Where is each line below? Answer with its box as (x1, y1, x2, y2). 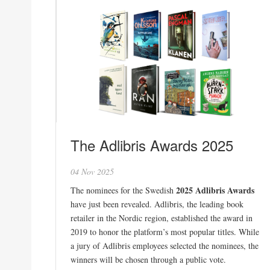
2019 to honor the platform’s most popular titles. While (71, 225, 259, 237)
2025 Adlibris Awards (176, 183, 254, 196)
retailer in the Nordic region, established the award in (71, 212, 253, 224)
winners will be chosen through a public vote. (71, 253, 226, 265)
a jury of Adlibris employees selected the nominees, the (71, 239, 259, 251)
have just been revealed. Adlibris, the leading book (71, 198, 243, 210)
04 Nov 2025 (71, 165, 114, 177)
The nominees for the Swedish (71, 184, 176, 196)
